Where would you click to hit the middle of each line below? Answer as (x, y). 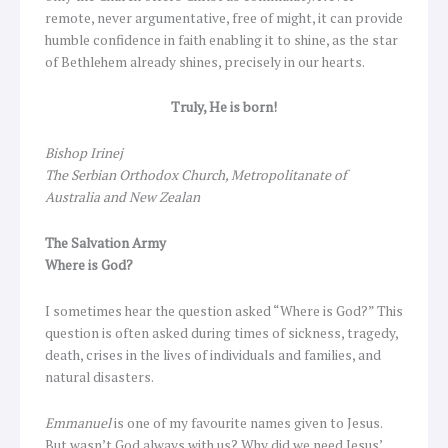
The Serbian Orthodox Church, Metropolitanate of (196, 175)
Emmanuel (78, 423)
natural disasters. (99, 377)
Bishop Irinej (84, 153)
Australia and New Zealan (122, 197)
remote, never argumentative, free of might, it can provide (224, 17)
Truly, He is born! (224, 107)
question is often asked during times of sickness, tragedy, (221, 333)
